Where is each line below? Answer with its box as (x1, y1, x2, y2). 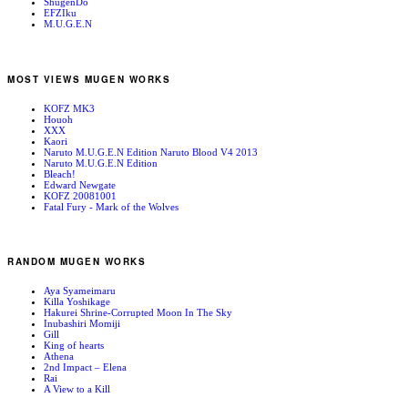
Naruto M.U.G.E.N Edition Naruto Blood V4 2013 (44, 146, 258, 158)
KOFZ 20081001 (44, 189, 117, 201)
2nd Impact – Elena (44, 362, 127, 373)
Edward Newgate (44, 178, 116, 190)
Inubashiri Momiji (44, 318, 120, 330)
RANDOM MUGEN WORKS (7, 255, 146, 269)
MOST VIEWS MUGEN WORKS (7, 73, 170, 87)
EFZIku (44, 7, 76, 19)
